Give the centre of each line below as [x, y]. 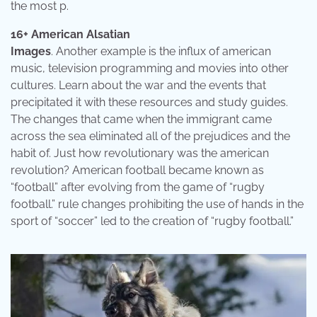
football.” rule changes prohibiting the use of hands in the [157, 204]
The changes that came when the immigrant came [141, 119]
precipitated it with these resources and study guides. [149, 102]
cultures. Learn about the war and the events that [138, 85]
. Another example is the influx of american [161, 51]
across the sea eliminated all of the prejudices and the [150, 136]
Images [31, 51]
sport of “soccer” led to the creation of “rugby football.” [152, 221]
